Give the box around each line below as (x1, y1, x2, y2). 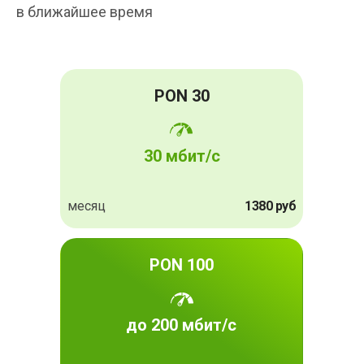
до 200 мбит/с (126, 315, 236, 336)
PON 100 (149, 255, 214, 275)
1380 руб (245, 198, 296, 214)
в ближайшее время (16, 3, 153, 21)
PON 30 (154, 86, 210, 106)
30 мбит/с (144, 146, 220, 167)
